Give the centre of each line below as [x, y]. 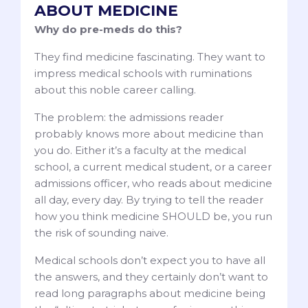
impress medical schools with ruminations [143, 74]
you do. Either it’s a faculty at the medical [140, 151]
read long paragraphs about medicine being [150, 294]
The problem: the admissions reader [129, 118]
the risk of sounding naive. [104, 233]
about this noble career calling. [115, 90]
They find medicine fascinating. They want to [150, 57]
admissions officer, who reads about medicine [153, 184]
